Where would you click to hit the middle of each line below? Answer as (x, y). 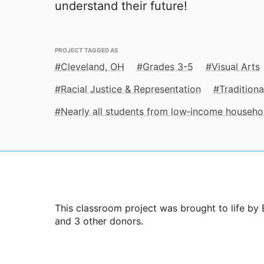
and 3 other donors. (99, 221)
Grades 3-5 (168, 67)
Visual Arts (235, 67)
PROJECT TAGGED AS (86, 49)
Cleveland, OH (92, 67)
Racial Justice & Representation (131, 89)
